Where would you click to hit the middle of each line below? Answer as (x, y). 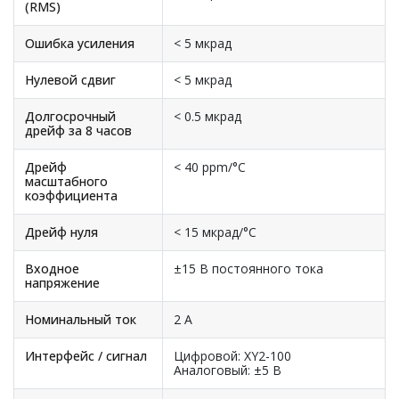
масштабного (66, 181)
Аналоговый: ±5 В (228, 370)
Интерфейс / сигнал (86, 356)
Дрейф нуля (61, 232)
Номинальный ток (81, 319)
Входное (52, 269)
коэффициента (71, 195)
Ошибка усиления (80, 43)
